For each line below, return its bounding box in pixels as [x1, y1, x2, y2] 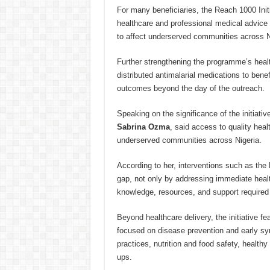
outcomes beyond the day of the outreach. [116, 84, 265, 93]
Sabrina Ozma [116, 122, 170, 132]
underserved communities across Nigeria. [116, 136, 262, 145]
